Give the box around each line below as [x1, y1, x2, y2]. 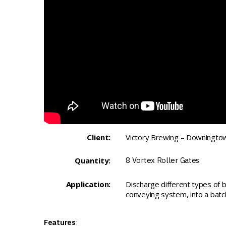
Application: [66, 179, 111, 189]
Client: [87, 132, 111, 142]
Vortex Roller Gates [132, 155, 200, 165]
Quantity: [75, 155, 111, 165]
